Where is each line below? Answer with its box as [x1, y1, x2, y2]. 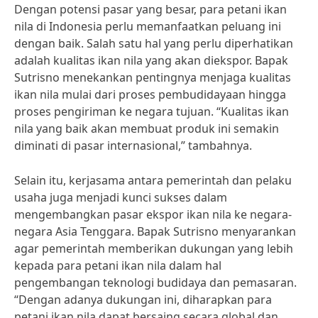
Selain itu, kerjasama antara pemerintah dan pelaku [14, 172, 292, 188]
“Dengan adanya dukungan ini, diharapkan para [14, 292, 272, 307]
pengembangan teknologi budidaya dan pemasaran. [14, 275, 297, 290]
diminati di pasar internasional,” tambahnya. [14, 138, 252, 153]
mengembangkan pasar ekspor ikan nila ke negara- [14, 207, 292, 222]
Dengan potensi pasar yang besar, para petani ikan [14, 1, 287, 17]
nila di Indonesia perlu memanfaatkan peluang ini [14, 18, 281, 34]
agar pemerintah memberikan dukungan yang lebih [14, 241, 293, 256]
